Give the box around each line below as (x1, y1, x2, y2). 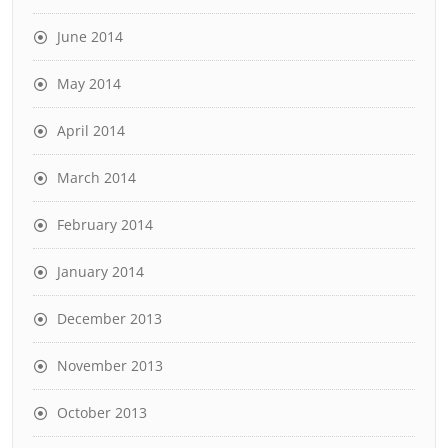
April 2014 (57, 120, 125, 140)
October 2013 (57, 402, 147, 422)
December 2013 (57, 308, 162, 328)
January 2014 (57, 261, 144, 281)
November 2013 (57, 355, 163, 375)
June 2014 (57, 26, 123, 46)
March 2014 (57, 167, 136, 187)
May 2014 (57, 73, 121, 93)
